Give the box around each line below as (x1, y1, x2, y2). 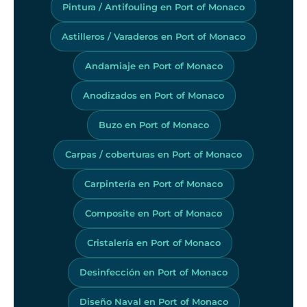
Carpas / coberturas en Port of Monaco (65, 148, 242, 160)
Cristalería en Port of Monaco (86, 236, 221, 248)
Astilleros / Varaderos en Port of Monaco (62, 30, 245, 42)
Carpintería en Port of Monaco (84, 177, 223, 189)
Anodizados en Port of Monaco (83, 89, 224, 101)
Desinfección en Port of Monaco (79, 266, 228, 278)
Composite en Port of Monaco (85, 207, 222, 219)
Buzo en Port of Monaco (98, 119, 209, 130)
